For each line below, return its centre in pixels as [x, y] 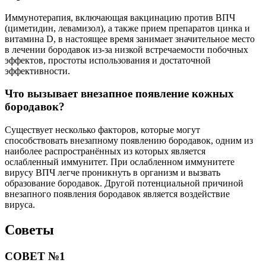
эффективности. [37, 71]
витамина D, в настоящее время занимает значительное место [130, 39]
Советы [29, 229]
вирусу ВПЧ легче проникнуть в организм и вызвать [113, 173]
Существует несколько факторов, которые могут [102, 130]
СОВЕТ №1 [35, 256]
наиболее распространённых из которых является [105, 151]
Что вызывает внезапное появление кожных [119, 94]
